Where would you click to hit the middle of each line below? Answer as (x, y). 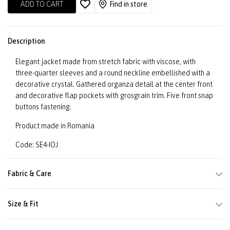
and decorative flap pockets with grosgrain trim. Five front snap (114, 96)
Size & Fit (23, 204)
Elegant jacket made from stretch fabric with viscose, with (106, 62)
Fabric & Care (30, 174)
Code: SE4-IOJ (37, 145)
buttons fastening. (43, 107)
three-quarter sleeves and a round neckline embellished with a (113, 73)
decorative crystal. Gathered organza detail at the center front (114, 84)
